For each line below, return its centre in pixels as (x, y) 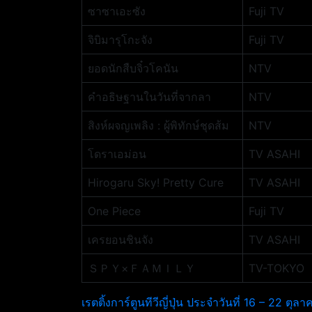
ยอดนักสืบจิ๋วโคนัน (133, 68)
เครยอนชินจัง (120, 240)
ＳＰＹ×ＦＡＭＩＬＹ (142, 268)
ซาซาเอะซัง (117, 11)
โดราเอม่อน (117, 154)
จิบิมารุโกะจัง (120, 40)
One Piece (114, 211)
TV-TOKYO (276, 268)
